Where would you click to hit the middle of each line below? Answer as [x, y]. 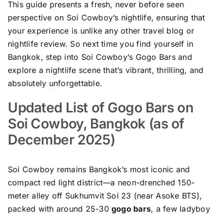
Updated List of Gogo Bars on [100, 107]
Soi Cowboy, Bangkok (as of [96, 123]
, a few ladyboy [181, 209]
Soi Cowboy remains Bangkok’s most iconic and [99, 169]
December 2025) [61, 139]
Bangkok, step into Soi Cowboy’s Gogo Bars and [100, 57]
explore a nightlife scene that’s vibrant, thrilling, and [106, 70]
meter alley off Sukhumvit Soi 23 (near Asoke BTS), [105, 195]
